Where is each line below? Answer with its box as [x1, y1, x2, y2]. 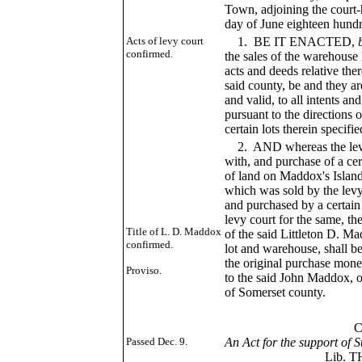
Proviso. [125, 264, 162, 276]
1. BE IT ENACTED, [224, 35, 358, 48]
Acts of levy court [125, 35, 204, 47]
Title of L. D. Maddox [125, 225, 221, 238]
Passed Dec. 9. [125, 335, 187, 347]
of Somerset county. [224, 285, 326, 299]
